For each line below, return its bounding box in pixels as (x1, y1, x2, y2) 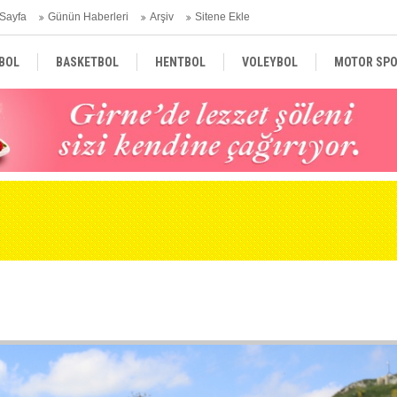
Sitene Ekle (195, 11, 250, 23)
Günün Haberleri (48, 11, 128, 23)
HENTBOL (155, 55, 206, 69)
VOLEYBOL (242, 55, 298, 69)
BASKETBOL (56, 55, 119, 69)
